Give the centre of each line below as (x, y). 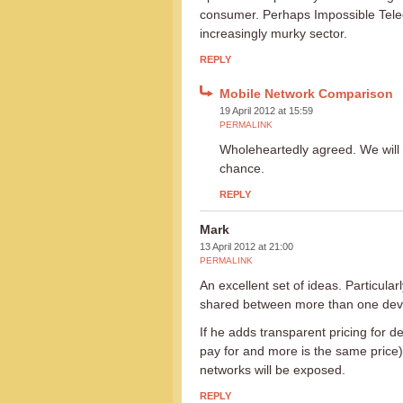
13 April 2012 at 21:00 (246, 246)
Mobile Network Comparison (306, 94)
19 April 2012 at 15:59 (266, 111)
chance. (242, 168)
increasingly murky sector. (273, 33)
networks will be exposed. (273, 370)
